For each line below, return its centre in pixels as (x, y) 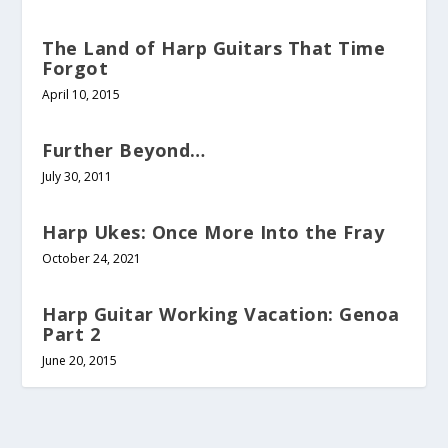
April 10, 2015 (81, 94)
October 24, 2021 (92, 258)
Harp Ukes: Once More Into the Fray (213, 231)
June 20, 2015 (80, 360)
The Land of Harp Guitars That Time (214, 47)
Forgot (75, 67)
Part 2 (71, 333)
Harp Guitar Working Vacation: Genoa (221, 313)
